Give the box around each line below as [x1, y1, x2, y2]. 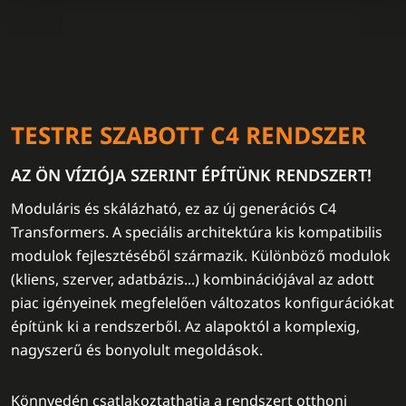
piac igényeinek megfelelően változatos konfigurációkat [11, 293, 394, 313]
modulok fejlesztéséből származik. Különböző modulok [11, 246, 391, 266]
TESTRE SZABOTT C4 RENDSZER [11, 119, 366, 151]
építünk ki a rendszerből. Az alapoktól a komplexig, [11, 316, 360, 336]
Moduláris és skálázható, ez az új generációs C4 [11, 198, 336, 218]
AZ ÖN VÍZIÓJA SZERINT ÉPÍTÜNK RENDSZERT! [11, 164, 372, 186]
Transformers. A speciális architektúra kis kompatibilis [11, 222, 382, 242]
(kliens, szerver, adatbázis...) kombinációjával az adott [11, 269, 374, 289]
